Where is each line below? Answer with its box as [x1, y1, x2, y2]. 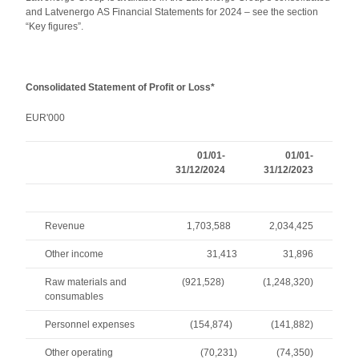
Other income [45, 248, 104, 260]
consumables [45, 291, 104, 302]
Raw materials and [45, 276, 127, 288]
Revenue [45, 220, 86, 232]
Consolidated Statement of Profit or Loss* [26, 82, 216, 93]
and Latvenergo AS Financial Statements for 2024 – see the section [26, 6, 319, 18]
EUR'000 [26, 112, 66, 123]
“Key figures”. [26, 21, 84, 32]
